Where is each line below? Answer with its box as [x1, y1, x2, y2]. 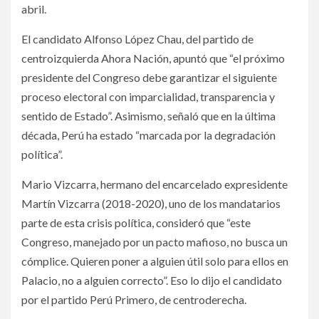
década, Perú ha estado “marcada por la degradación [21, 127, 276, 142]
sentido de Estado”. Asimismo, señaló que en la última [21, 108, 276, 122]
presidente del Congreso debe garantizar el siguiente [21, 70, 277, 84]
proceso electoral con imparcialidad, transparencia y [21, 89, 275, 103]
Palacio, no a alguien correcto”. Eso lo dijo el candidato [21, 273, 282, 287]
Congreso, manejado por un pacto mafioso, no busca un [21, 234, 288, 249]
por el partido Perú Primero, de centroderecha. [21, 292, 246, 306]
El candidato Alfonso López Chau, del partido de [21, 31, 253, 46]
